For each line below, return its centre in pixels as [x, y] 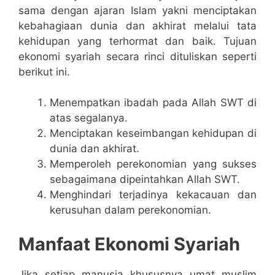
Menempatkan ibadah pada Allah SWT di [153, 103]
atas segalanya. [89, 118]
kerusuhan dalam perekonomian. [130, 210]
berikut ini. [44, 72]
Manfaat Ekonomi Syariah [129, 244]
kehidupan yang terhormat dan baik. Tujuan [137, 41]
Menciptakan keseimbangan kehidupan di [153, 134]
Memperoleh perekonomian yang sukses [153, 164]
